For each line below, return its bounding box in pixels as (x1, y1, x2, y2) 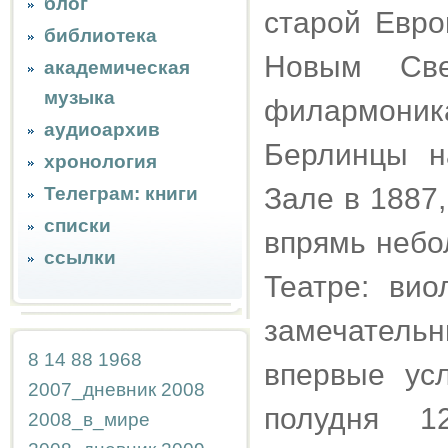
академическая (44, 57, 190, 78)
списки (44, 215, 111, 236)
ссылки (44, 247, 116, 268)
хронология (44, 151, 157, 172)
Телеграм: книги (44, 183, 198, 204)
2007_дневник (28, 379, 156, 400)
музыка (44, 87, 115, 108)
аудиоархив (44, 119, 160, 140)
